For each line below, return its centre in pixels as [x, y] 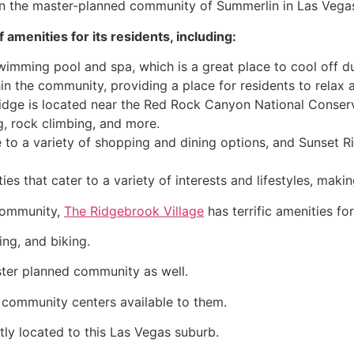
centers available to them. [147, 301]
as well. [164, 271]
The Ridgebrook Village [134, 211]
